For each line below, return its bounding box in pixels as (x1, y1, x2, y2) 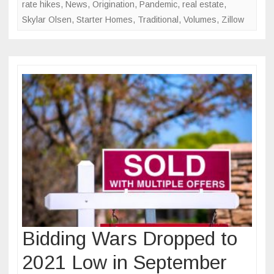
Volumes (183, 14, 217, 24)
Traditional (138, 14, 179, 24)
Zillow (221, 14, 244, 24)
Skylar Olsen (22, 14, 72, 24)
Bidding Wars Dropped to (22, 228, 237, 250)
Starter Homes (76, 14, 133, 24)
